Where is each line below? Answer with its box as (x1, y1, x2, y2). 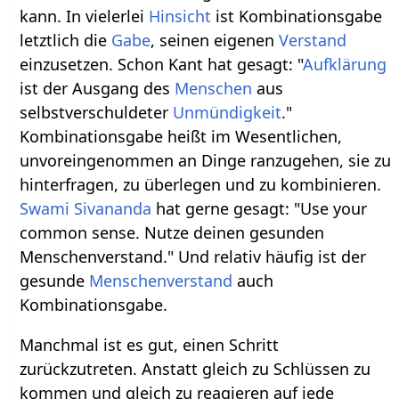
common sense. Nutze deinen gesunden (20, 222, 325, 244)
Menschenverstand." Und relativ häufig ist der (20, 246, 367, 268)
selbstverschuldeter (20, 102, 174, 124)
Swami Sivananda (20, 198, 152, 220)
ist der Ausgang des (20, 77, 175, 100)
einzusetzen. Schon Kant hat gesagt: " (20, 53, 304, 76)
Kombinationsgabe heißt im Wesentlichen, (20, 126, 343, 148)
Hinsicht (149, 5, 212, 28)
